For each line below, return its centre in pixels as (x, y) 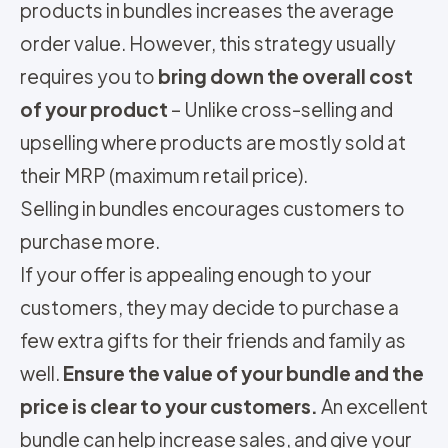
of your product (94, 109)
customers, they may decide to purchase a (209, 307)
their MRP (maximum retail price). (164, 175)
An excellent (373, 406)
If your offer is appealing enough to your (196, 274)
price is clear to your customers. (169, 406)
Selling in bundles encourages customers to (212, 208)
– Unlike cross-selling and (280, 109)
